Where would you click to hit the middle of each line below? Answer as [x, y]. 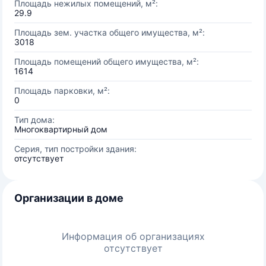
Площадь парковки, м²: [62, 91]
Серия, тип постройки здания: [75, 149]
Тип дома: [34, 120]
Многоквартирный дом [61, 129]
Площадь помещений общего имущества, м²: [107, 61]
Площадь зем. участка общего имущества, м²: [110, 32]
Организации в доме [69, 198]
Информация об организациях [133, 236]
